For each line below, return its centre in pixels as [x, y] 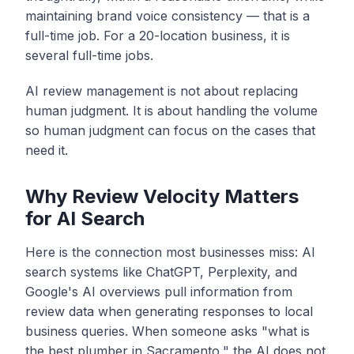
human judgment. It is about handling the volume [171, 110]
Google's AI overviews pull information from [159, 291]
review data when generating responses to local [169, 311]
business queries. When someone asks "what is [168, 331]
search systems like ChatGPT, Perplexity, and [161, 271]
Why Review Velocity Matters [162, 196]
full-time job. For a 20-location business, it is [158, 35]
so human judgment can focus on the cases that [170, 130]
